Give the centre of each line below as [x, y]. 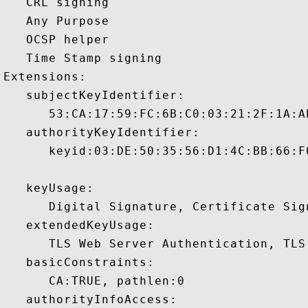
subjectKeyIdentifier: [94, 95]
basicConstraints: [79, 262]
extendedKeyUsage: [79, 225]
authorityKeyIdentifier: [102, 132]
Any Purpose [60, 21]
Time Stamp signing [87, 58]
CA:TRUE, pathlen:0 [98, 281]
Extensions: [53, 77]
